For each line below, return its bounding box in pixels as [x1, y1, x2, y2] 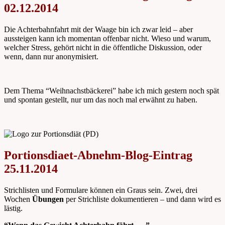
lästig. [4, 203, 23, 212]
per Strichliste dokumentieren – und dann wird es [64, 194, 221, 203]
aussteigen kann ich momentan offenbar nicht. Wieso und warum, [4, 34, 211, 43]
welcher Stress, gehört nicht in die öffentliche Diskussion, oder [4, 43, 202, 52]
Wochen [4, 194, 32, 203]
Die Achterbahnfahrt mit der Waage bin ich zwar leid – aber [4, 25, 193, 34]
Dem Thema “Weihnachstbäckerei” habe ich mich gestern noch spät [4, 86, 219, 95]
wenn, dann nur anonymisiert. [4, 52, 98, 61]
